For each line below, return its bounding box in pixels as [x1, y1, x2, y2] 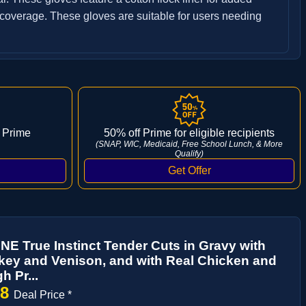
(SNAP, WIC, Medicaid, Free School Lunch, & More [96, 139, 283, 149]
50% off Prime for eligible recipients [104, 126, 275, 139]
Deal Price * [14, 288, 72, 301]
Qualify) [175, 148, 204, 158]
